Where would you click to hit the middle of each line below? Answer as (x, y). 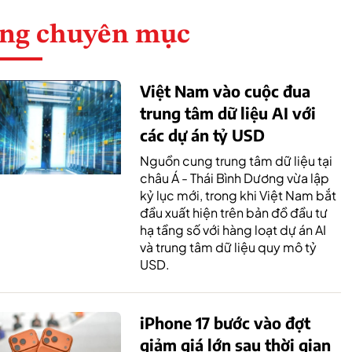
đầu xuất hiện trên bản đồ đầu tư (234, 212)
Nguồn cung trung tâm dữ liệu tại (236, 160)
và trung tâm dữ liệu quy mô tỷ (228, 247)
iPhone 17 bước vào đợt (225, 322)
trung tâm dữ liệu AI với (228, 112)
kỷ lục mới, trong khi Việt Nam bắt (238, 195)
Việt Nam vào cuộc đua (225, 90)
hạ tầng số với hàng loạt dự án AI (233, 229)
